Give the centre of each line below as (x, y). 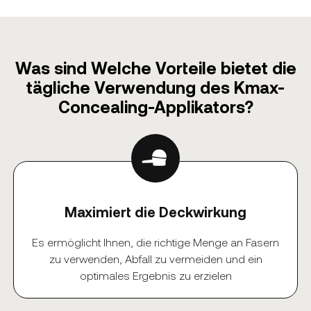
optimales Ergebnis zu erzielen (155, 276)
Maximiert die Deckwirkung (155, 212)
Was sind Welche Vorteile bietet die (155, 68)
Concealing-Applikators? (155, 107)
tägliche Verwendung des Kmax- (155, 87)
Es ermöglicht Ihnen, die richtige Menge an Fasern (155, 242)
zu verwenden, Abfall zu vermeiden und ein (155, 259)
